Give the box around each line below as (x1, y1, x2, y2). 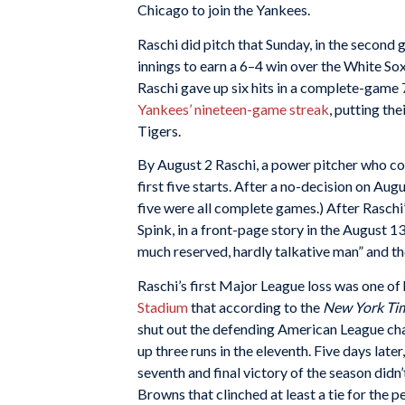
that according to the (188, 297, 323, 316)
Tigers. (137, 121, 181, 139)
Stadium (137, 297, 188, 316)
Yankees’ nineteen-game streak (137, 99, 329, 118)
